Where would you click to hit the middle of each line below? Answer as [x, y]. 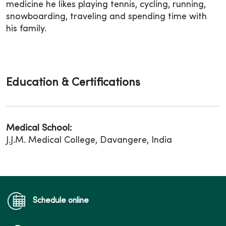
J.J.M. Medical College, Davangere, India [89, 140]
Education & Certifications [73, 83]
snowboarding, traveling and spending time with [106, 17]
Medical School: [39, 128]
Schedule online [61, 201]
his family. [26, 29]
